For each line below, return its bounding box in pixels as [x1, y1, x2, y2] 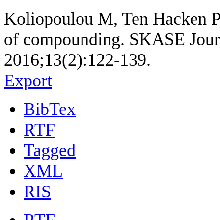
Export [4, 71, 52, 91]
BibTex [24, 99, 76, 119]
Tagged [24, 140, 76, 161]
